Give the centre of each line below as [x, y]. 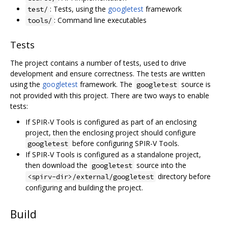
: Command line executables [100, 20]
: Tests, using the [79, 9]
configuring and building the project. [84, 188]
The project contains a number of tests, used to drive [98, 63]
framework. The [106, 84]
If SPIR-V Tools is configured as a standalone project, [113, 155]
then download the [58, 165]
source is [195, 84]
